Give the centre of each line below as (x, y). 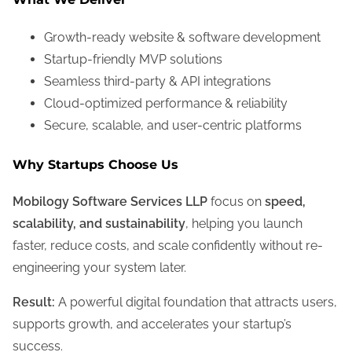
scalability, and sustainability (99, 223)
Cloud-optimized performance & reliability (166, 103)
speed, (285, 201)
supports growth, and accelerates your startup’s (152, 324)
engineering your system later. (99, 267)
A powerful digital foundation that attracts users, (196, 302)
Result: (34, 302)
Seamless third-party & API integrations (158, 81)
